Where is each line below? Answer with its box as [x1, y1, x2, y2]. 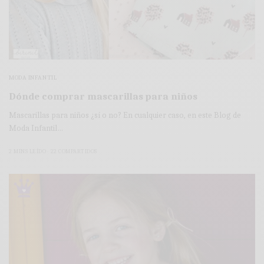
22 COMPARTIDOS [50, 148, 97, 156]
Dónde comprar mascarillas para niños [9, 91, 197, 103]
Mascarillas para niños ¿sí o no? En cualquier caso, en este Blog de [9, 110, 242, 121]
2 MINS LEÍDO [9, 148, 46, 156]
